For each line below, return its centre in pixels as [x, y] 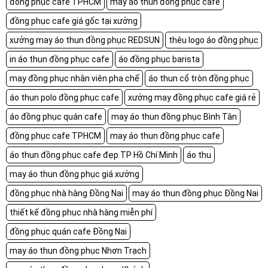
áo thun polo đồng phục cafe [64, 97]
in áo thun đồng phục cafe [60, 59]
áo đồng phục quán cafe [56, 116]
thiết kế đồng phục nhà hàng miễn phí [81, 212]
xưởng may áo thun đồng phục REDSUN [85, 40]
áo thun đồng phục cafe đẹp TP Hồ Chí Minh [94, 155]
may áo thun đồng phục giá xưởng [74, 174]
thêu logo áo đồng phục [214, 40]
